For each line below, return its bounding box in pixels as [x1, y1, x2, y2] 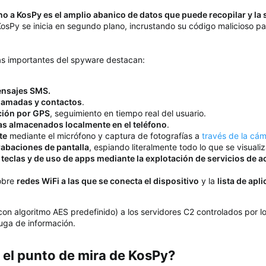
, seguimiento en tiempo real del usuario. [50, 108, 206, 119]
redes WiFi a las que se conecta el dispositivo [17, 176, 199, 186]
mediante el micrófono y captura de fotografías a [7, 131, 202, 141]
